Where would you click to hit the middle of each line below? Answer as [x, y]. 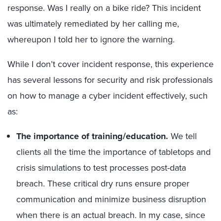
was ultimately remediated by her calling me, [93, 24]
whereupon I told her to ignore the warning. [91, 39]
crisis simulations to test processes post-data [101, 168]
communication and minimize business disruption [111, 199]
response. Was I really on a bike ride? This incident [104, 8]
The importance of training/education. [92, 136]
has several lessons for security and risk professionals [110, 80]
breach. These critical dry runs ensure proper [103, 184]
